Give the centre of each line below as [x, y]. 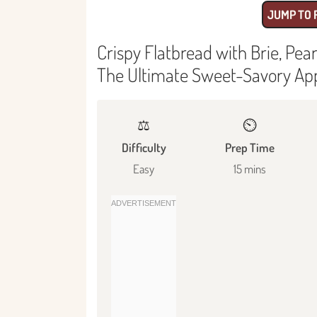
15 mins [250, 168]
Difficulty [144, 147]
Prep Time [250, 147]
